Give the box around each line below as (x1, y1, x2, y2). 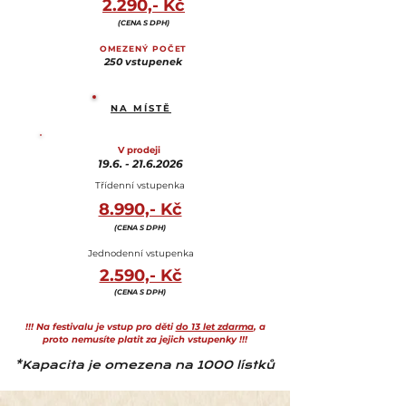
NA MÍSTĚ (111, 102, 171, 114)
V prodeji (118, 144, 163, 156)
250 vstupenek (104, 55, 182, 68)
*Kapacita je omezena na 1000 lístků (14, 358, 275, 372)
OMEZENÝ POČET (99, 43, 188, 53)
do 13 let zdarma (175, 321, 254, 333)
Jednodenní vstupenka (87, 247, 194, 259)
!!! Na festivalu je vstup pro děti (24, 321, 176, 333)
